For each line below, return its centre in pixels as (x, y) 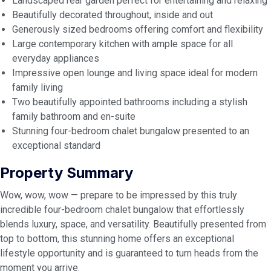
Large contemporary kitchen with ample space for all (122, 44)
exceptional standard (56, 145)
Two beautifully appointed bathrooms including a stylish (130, 102)
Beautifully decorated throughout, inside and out (113, 15)
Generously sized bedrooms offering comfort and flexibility (138, 29)
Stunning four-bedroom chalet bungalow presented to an (131, 131)
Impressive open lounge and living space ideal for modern (135, 73)
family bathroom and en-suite (74, 116)
